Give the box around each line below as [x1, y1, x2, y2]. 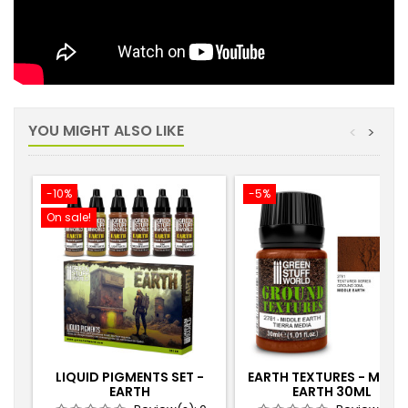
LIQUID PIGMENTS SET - [55, 368, 204, 386]
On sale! [46, 209, 91, 225]
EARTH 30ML [291, 382, 372, 401]
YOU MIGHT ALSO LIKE [28, 120, 184, 141]
